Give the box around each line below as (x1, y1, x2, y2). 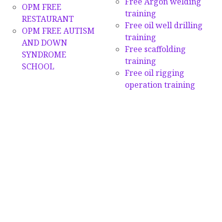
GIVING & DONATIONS (8, 87, 87, 97)
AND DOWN (21, 37, 67, 48)
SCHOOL (21, 61, 55, 72)
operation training (124, 79, 195, 90)
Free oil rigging (124, 67, 184, 78)
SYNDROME (21, 49, 66, 60)
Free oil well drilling (124, 19, 203, 31)
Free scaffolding (124, 43, 186, 55)
